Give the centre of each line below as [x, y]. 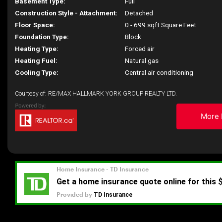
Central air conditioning [159, 72]
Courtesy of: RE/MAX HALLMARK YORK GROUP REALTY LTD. [96, 94]
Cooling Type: [37, 72]
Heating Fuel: [36, 60]
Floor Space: [35, 25]
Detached [139, 13]
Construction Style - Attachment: [66, 13]
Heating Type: [37, 49]
